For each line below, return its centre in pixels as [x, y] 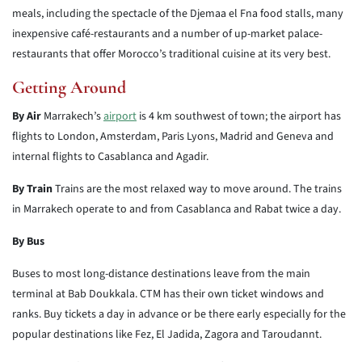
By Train [32, 189]
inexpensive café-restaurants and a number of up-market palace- [167, 34]
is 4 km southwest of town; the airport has [239, 116]
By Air [27, 116]
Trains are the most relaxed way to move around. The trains [197, 189]
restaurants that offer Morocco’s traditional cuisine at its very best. [171, 54]
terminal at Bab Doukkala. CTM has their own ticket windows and [168, 294]
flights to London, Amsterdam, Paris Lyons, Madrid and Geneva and [173, 137]
